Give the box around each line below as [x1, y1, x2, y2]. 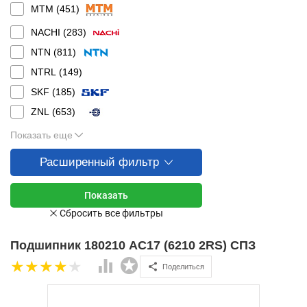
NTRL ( [31, 66, 62, 77]
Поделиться [162, 262, 204, 271]
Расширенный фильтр [40, 156, 159, 169]
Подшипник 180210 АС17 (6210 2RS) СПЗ [10, 238, 256, 252]
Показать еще [10, 130, 73, 140]
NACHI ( [31, 27, 66, 38]
